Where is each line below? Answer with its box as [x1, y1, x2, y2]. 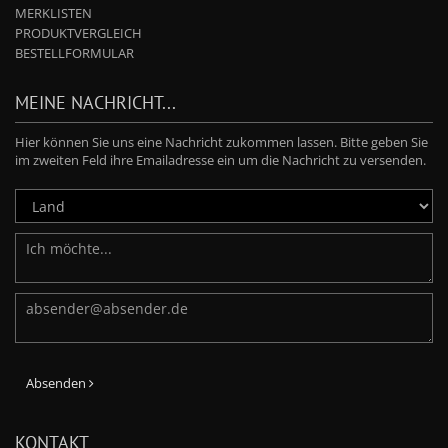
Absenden [26, 373, 89, 392]
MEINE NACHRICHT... [15, 90, 176, 114]
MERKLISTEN [15, 3, 92, 22]
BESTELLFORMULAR [15, 43, 134, 62]
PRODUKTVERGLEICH [15, 23, 142, 42]
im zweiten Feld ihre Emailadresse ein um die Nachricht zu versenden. [15, 150, 426, 169]
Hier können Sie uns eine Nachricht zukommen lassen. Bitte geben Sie [15, 132, 428, 151]
